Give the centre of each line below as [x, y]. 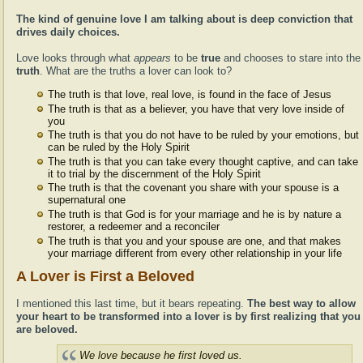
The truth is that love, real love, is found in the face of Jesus [190, 94]
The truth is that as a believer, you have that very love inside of [196, 109]
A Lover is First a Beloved [105, 276]
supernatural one [87, 200]
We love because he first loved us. [161, 355]
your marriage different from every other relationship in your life [195, 253]
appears [154, 58]
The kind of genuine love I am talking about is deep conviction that [184, 19]
